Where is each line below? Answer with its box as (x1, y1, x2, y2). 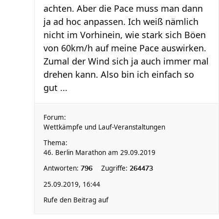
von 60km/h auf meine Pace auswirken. (44, 42, 206, 54)
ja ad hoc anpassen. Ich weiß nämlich (44, 16, 198, 27)
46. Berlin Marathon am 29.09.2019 (44, 148, 155, 157)
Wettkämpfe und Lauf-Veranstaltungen (44, 123, 165, 131)
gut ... (44, 82, 67, 93)
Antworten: (44, 164, 81, 173)
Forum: (44, 113, 66, 122)
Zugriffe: (101, 164, 130, 173)
